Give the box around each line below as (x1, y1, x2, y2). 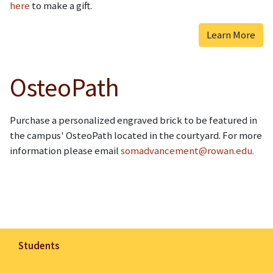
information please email (10, 143, 121, 157)
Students (18, 238, 59, 252)
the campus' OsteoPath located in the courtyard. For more (10, 128, 262, 142)
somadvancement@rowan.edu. (121, 143, 254, 157)
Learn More (207, 28, 255, 42)
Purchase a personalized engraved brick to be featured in (10, 113, 257, 127)
